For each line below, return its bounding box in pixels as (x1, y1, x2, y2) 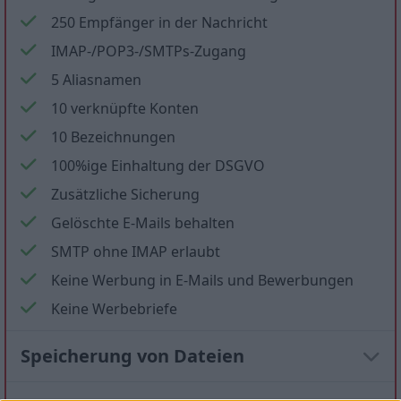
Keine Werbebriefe (51, 299, 177, 319)
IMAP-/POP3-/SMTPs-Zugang (51, 41, 246, 61)
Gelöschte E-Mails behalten (51, 213, 235, 233)
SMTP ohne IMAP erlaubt (51, 242, 220, 261)
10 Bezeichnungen (51, 127, 175, 147)
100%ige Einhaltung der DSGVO (51, 156, 265, 175)
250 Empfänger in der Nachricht (51, 13, 268, 32)
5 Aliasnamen (51, 70, 141, 90)
